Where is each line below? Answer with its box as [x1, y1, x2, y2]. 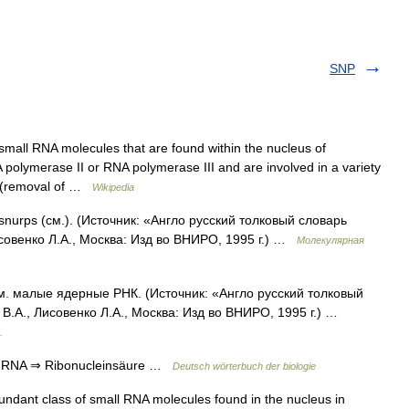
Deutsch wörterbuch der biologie [173, 361, 316, 372]
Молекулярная [297, 235, 364, 246]
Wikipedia [92, 182, 134, 193]
